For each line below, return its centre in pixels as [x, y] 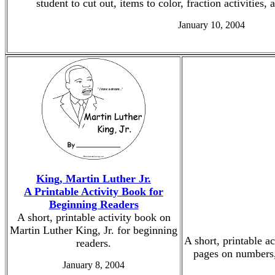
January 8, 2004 [94, 265]
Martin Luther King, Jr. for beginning [94, 230]
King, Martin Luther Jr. [94, 179]
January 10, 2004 [211, 25]
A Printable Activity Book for [94, 192]
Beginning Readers [94, 204]
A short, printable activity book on [94, 217]
